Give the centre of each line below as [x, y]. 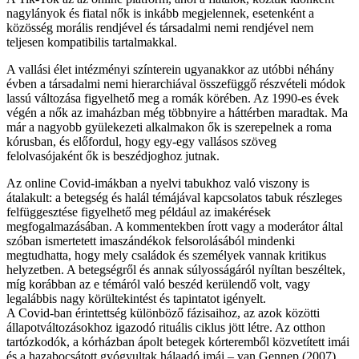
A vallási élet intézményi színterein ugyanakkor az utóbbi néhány [170, 69]
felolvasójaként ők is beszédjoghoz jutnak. [113, 155]
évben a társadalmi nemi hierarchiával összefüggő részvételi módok [176, 83]
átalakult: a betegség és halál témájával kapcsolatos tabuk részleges [174, 197]
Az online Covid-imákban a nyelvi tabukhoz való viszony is [158, 183]
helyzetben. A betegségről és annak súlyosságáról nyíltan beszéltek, [176, 269]
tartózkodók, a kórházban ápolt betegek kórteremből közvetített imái [178, 341]
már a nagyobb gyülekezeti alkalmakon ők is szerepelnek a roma [169, 127]
